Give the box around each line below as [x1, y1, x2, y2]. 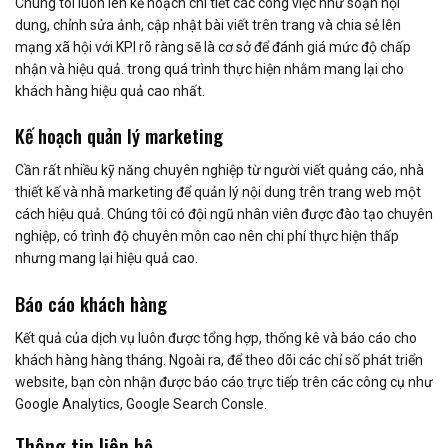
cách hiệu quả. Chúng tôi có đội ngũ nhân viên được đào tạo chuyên [15, 206, 433, 223]
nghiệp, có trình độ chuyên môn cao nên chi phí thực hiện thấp [15, 228, 399, 245]
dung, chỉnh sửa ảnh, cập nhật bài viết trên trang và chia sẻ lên [15, 16, 401, 33]
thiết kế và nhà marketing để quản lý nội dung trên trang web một [15, 184, 421, 201]
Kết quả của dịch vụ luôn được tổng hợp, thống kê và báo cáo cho [15, 330, 417, 347]
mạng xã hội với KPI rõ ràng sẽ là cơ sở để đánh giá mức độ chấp [15, 38, 411, 55]
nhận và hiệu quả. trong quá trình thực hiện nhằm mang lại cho [15, 60, 404, 77]
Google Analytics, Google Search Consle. [15, 396, 267, 413]
